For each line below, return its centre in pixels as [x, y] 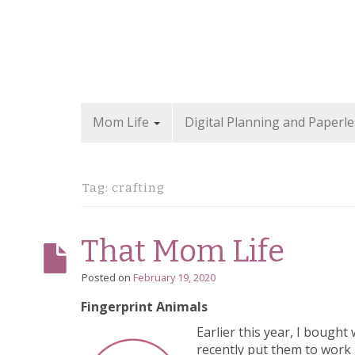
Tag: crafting [124, 187]
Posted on [107, 277]
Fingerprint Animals [144, 306]
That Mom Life [183, 251]
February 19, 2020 [174, 277]
